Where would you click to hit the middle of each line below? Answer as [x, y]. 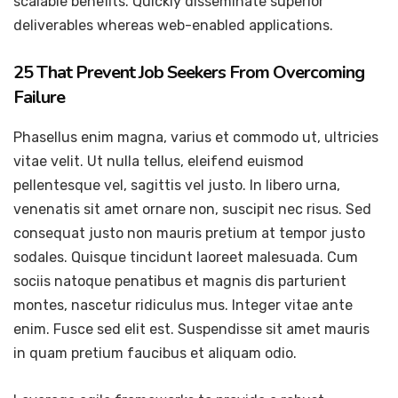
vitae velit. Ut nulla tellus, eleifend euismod [159, 161]
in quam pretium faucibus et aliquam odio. [155, 353]
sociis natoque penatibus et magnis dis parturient [180, 281]
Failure [39, 97]
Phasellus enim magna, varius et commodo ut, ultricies [196, 137]
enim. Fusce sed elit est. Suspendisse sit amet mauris [191, 329]
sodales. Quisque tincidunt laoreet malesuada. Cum [186, 257]
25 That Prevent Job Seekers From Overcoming [189, 72]
